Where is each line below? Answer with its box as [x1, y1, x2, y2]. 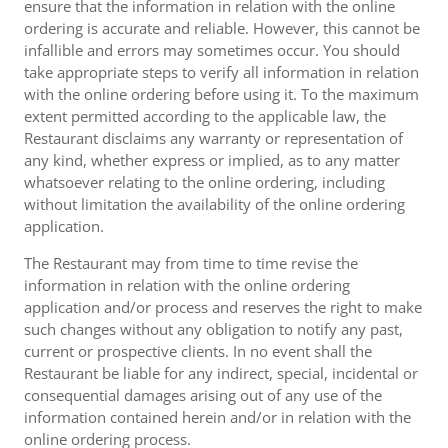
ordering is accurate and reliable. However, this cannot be [24, 18, 420, 38]
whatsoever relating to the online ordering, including [24, 172, 385, 192]
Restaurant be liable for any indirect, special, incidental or [24, 363, 418, 383]
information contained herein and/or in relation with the [24, 407, 411, 427]
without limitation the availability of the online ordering [24, 194, 405, 214]
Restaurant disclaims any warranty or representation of [24, 128, 403, 148]
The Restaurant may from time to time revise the [24, 253, 358, 273]
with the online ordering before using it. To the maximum [24, 84, 419, 104]
